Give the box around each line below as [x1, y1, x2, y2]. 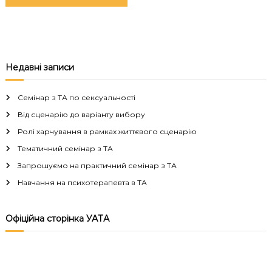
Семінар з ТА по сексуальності [17, 92, 135, 102]
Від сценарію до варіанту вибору [17, 109, 145, 119]
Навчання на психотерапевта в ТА [17, 177, 147, 187]
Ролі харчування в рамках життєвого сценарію [17, 126, 197, 136]
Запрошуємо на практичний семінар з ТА [17, 160, 177, 170]
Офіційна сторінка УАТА [5, 212, 109, 224]
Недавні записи [5, 61, 74, 73]
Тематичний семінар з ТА [17, 143, 113, 153]
